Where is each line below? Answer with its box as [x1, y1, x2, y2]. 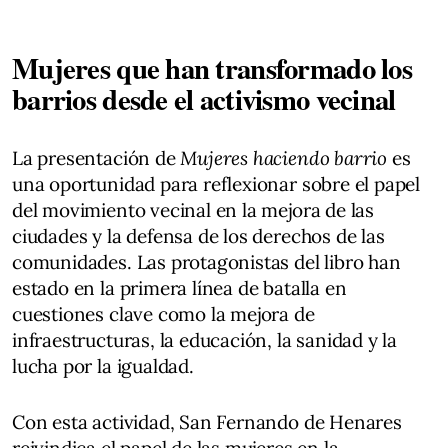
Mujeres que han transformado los [12, 46, 412, 89]
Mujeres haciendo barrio [180, 145, 388, 170]
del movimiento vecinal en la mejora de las [12, 197, 375, 222]
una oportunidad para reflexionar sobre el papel [12, 171, 421, 196]
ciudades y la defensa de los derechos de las [12, 223, 385, 248]
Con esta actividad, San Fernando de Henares [12, 409, 402, 434]
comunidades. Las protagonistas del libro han [12, 249, 401, 274]
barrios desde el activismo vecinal [12, 77, 396, 120]
